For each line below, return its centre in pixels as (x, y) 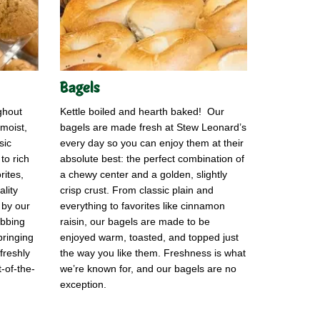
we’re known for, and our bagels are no (148, 269)
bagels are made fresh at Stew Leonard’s (153, 127)
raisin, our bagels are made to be (135, 222)
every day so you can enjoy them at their (151, 143)
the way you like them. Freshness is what (152, 253)
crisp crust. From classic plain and (136, 190)
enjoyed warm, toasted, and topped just (149, 237)
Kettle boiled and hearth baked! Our (142, 112)
